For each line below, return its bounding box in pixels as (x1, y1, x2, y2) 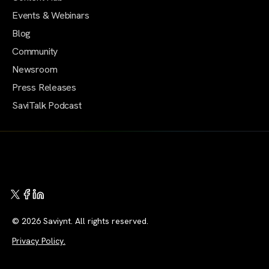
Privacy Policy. (12, 235, 65, 246)
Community (12, 45, 58, 58)
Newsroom (12, 63, 58, 76)
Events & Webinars (12, 9, 89, 22)
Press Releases (12, 81, 77, 94)
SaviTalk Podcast (12, 99, 82, 112)
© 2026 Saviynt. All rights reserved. (12, 216, 148, 227)
